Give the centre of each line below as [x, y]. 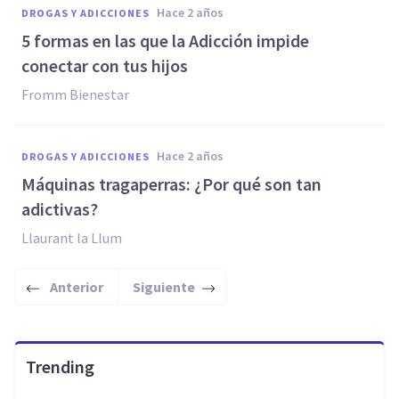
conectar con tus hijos [105, 65]
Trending [60, 366]
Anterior [77, 287]
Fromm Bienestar [75, 94]
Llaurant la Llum [72, 238]
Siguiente [164, 287]
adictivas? [60, 209]
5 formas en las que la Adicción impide [165, 41]
